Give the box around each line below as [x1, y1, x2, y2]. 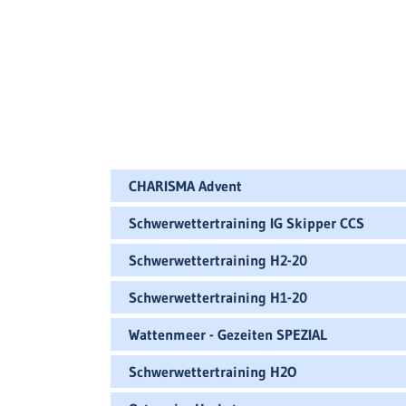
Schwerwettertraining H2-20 [129, 251, 307, 269]
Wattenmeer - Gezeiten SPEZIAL [129, 325, 327, 343]
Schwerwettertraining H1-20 [129, 288, 307, 306]
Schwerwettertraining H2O [129, 362, 296, 381]
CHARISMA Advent [129, 177, 242, 195]
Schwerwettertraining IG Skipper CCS [129, 214, 364, 232]
